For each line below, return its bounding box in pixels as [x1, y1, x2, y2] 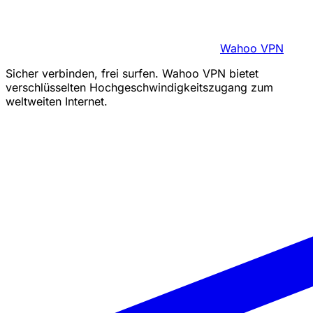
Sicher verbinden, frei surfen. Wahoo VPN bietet [6, 66, 259, 81]
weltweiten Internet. [6, 94, 108, 109]
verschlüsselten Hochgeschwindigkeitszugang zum [6, 80, 273, 95]
